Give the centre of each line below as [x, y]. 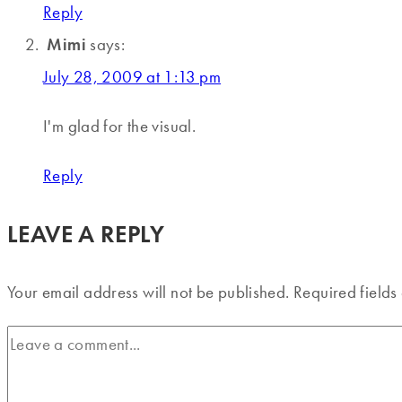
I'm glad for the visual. [120, 127]
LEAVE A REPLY [86, 234]
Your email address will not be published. [149, 293]
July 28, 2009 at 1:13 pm [132, 77]
